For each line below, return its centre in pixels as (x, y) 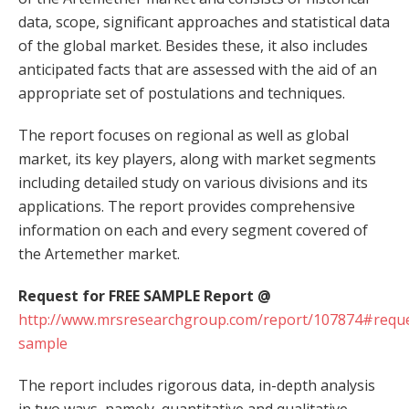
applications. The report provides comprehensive (187, 206)
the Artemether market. (99, 254)
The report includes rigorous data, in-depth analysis (197, 385)
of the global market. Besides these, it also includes (193, 46)
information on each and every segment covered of (193, 230)
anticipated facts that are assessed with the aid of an (198, 69)
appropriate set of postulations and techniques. (182, 93)
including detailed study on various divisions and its (193, 183)
